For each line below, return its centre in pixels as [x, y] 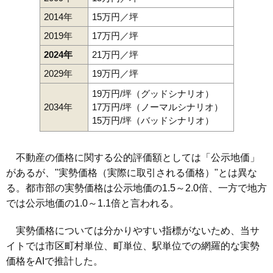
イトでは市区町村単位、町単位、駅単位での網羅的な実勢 [133, 246]
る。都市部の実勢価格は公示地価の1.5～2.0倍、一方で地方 [136, 188]
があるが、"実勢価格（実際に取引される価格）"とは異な [132, 173]
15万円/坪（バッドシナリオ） [153, 121]
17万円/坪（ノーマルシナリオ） [157, 107]
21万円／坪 [115, 55]
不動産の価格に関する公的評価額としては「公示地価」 [133, 158]
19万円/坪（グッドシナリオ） [153, 94]
